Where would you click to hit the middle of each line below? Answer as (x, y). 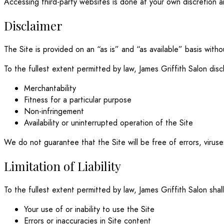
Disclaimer (33, 26)
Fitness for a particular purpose (78, 100)
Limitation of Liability (62, 166)
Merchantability (50, 88)
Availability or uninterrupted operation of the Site (108, 123)
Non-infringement (54, 111)
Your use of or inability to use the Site (89, 209)
